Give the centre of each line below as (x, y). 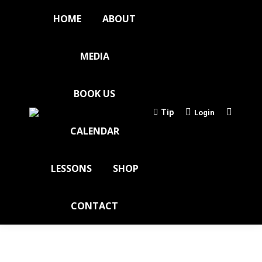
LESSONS (71, 168)
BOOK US (94, 94)
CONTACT (94, 206)
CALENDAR (94, 131)
